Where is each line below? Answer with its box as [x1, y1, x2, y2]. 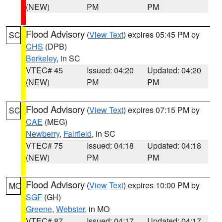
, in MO [85, 203, 110, 215]
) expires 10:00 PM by [123, 179, 200, 191]
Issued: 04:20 [86, 64, 134, 76]
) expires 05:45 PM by [123, 29, 200, 40]
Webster [56, 203, 85, 215]
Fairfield [63, 128, 92, 139]
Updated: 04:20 [147, 64, 202, 76]
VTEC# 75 [26, 140, 63, 151]
